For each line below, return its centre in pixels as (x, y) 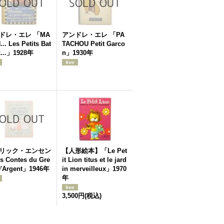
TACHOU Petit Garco (93, 44)
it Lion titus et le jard (94, 160)
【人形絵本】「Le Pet (94, 151)
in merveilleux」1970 (94, 169)
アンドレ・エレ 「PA (93, 35)
